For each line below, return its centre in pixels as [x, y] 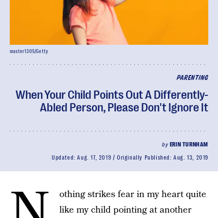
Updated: [64, 158]
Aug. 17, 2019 [94, 158]
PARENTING [192, 78]
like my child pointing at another [126, 210]
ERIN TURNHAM [189, 145]
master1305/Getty [29, 51]
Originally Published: [145, 158]
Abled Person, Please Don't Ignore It [124, 108]
